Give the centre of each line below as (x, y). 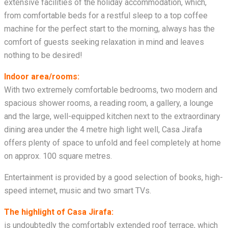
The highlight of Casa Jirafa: (59, 212)
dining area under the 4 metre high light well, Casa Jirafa (103, 130)
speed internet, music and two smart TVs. (78, 191)
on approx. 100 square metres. (58, 156)
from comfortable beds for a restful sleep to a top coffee (106, 16)
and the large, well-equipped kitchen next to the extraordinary (112, 117)
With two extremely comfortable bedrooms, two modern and (111, 90)
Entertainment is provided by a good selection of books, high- (113, 178)
